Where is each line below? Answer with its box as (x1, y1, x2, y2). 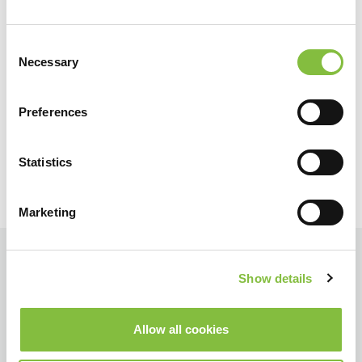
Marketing (19, 205, 76, 219)
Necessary (19, 55, 78, 69)
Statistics (19, 155, 72, 169)
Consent (6, 39, 51, 53)
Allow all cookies (133, 322, 229, 336)
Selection (6, 58, 55, 72)
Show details (238, 271, 313, 285)
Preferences (19, 105, 88, 119)
